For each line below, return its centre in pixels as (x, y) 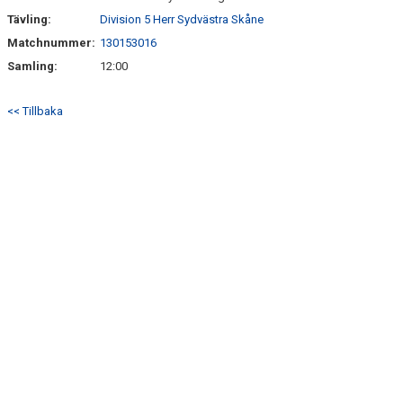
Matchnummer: (53, 43)
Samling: (32, 66)
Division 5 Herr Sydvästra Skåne (182, 19)
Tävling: (29, 19)
